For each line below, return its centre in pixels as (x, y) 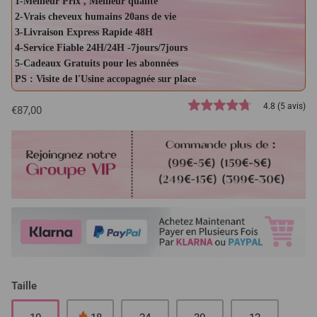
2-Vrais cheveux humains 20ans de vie (96, 16)
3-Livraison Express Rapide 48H (84, 32)
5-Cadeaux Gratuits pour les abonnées (97, 63)
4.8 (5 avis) (284, 106)
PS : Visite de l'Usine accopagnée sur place (105, 79)
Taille (24, 286)
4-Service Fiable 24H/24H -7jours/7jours (101, 47)
